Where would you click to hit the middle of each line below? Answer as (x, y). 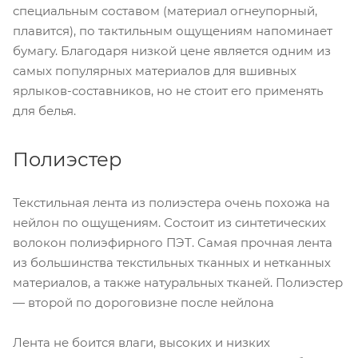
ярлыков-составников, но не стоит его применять (168, 91)
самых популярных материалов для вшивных (155, 71)
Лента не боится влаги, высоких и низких (141, 343)
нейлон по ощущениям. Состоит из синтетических (169, 223)
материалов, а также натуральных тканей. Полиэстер (178, 283)
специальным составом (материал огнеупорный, (165, 11)
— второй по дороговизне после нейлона (143, 303)
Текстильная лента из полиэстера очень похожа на (171, 203)
